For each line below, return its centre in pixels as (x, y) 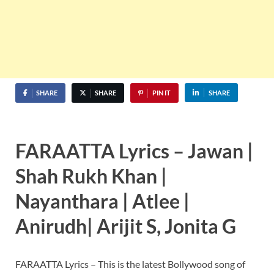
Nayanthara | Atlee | (102, 201)
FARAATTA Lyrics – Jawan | (134, 151)
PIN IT (161, 93)
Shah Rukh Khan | (91, 176)
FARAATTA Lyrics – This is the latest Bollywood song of (130, 264)
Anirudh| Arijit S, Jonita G (126, 226)
